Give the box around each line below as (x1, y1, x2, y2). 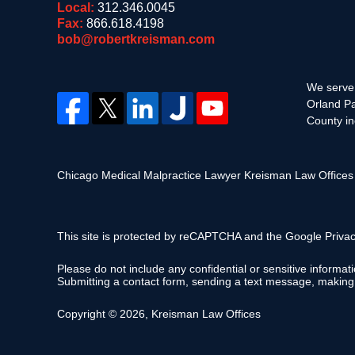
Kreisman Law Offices (151, 307, 261, 320)
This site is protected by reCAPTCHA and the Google (57, 229, 325, 242)
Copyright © (57, 307, 116, 320)
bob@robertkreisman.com (57, 32, 215, 47)
